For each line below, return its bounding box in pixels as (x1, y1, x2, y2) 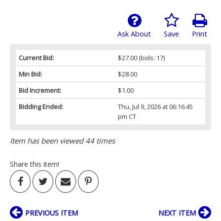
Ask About (117, 29, 151, 39)
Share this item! (10, 159, 59, 169)
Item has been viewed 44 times (10, 136, 115, 146)
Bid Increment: (19, 86, 61, 95)
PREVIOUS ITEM (25, 208, 78, 218)
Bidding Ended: (19, 102, 63, 111)
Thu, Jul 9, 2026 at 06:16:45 (117, 102, 193, 111)
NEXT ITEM (158, 208, 196, 218)
